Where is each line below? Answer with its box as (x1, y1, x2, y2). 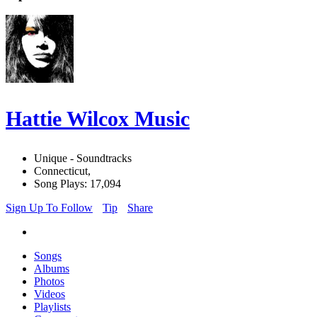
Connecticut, (34, 165, 91, 178)
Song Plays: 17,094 (34, 178, 121, 190)
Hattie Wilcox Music (6, 107, 190, 131)
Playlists (34, 301, 71, 313)
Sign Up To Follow (6, 202, 93, 214)
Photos (34, 275, 64, 288)
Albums (34, 263, 69, 275)
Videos (34, 288, 65, 301)
